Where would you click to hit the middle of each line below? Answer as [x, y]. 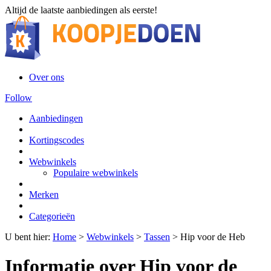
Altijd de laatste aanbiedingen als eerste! [81, 10]
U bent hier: [29, 237]
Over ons [47, 77]
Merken [44, 194]
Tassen [157, 237]
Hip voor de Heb [213, 237]
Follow [18, 98]
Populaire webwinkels [96, 173]
